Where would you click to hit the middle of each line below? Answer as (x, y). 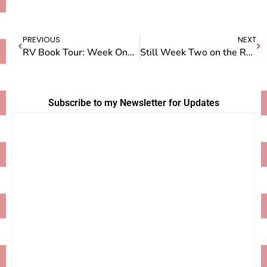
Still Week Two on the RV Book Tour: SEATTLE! (249, 52)
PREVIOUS (41, 40)
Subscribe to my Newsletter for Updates (133, 103)
